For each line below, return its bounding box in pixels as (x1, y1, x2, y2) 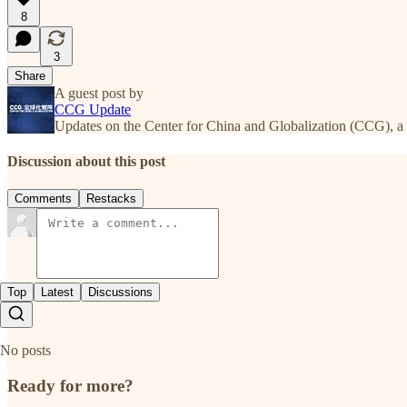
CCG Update (55, 101, 131, 117)
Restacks (86, 192, 136, 206)
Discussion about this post (7, 153, 165, 169)
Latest (41, 285, 74, 300)
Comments (15, 192, 72, 206)
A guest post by (55, 84, 144, 101)
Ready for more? (7, 375, 134, 395)
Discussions (88, 285, 153, 300)
